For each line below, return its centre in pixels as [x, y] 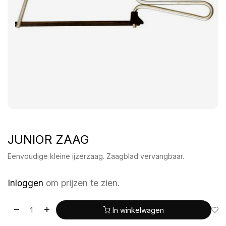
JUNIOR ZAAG [48, 140]
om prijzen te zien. [83, 183]
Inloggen [25, 183]
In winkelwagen [138, 210]
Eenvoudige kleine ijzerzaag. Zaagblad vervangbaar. [96, 156]
